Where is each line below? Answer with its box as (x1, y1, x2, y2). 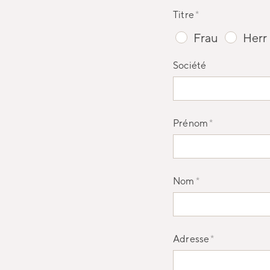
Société (173, 59, 207, 71)
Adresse (173, 233, 210, 245)
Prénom (173, 117, 209, 129)
